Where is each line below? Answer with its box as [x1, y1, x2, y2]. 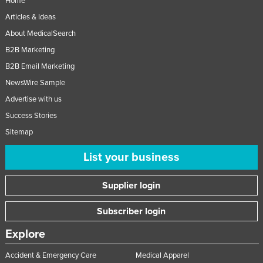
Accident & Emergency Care [5, 251, 96, 261]
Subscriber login [97, 205, 166, 218]
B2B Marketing [5, 45, 55, 55]
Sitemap [5, 127, 33, 137]
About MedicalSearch [5, 29, 76, 39]
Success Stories [5, 111, 57, 121]
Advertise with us [5, 95, 62, 104]
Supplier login [102, 180, 161, 192]
